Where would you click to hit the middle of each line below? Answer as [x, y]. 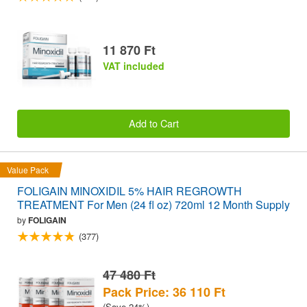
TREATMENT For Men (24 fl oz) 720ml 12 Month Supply [153, 204]
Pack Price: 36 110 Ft [164, 292]
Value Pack [28, 169]
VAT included [134, 65]
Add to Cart [153, 123]
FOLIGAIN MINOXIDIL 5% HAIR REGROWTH [130, 191]
